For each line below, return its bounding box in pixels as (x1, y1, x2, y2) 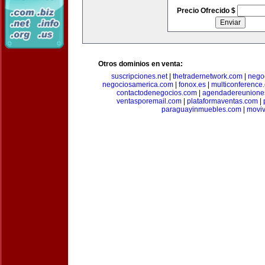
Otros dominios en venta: (98, 60, 183, 68)
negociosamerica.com (102, 80, 173, 89)
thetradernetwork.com (172, 72, 243, 80)
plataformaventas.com (186, 97, 258, 105)
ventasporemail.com (116, 97, 182, 105)
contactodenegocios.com (116, 89, 197, 97)
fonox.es (178, 80, 206, 89)
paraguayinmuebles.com (161, 105, 241, 114)
